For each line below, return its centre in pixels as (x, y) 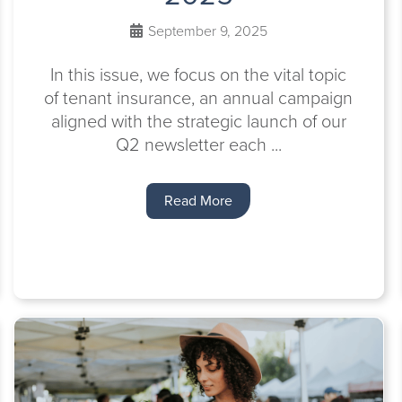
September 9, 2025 (205, 31)
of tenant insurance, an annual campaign (199, 98)
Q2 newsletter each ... (198, 144)
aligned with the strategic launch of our (198, 121)
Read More (199, 201)
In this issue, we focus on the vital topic (199, 74)
